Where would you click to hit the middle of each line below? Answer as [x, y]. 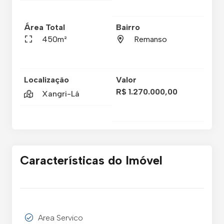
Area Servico [60, 218]
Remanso [150, 39]
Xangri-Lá [61, 93]
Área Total [44, 27]
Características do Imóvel [91, 160]
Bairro [128, 27]
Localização [46, 79]
